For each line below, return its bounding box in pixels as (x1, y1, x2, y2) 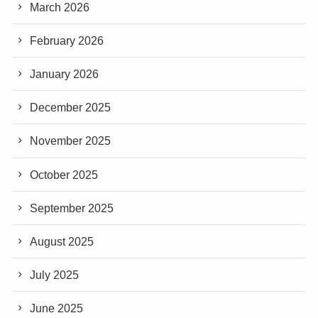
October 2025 (30, 168, 99, 181)
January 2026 (30, 67, 99, 81)
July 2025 (30, 268, 79, 282)
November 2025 (30, 134, 111, 148)
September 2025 (30, 201, 114, 214)
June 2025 (30, 302, 84, 315)
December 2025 (30, 101, 111, 114)
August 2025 (30, 235, 94, 248)
